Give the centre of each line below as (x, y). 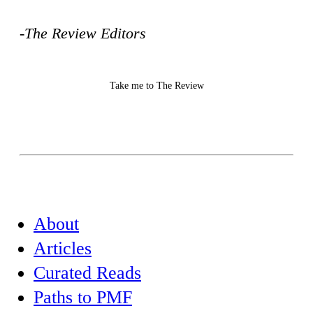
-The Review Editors (83, 33)
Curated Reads (87, 272)
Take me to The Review (156, 85)
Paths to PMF (83, 297)
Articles (63, 248)
